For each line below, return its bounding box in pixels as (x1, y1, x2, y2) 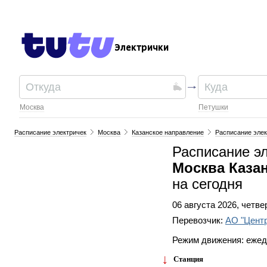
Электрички (114, 42, 169, 53)
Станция (173, 255, 203, 263)
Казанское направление (132, 129, 204, 136)
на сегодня (172, 176, 243, 192)
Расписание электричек (14, 129, 87, 136)
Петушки (198, 103, 229, 111)
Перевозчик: (172, 216, 225, 225)
